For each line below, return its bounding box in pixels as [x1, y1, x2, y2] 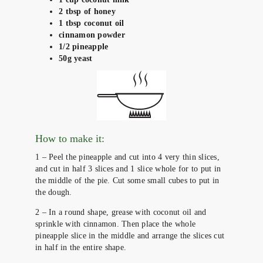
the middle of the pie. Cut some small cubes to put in [35, 176, 220, 185]
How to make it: [35, 132, 104, 144]
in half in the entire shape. [35, 242, 126, 252]
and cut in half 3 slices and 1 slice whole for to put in [35, 164, 221, 173]
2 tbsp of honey [59, 6, 116, 16]
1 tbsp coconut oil [59, 18, 124, 28]
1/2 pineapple [59, 42, 109, 51]
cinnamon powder [59, 30, 125, 39]
